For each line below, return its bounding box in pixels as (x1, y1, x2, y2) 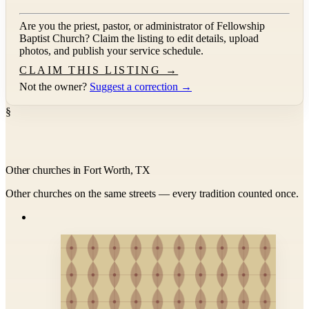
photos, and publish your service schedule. (19, 44, 203, 57)
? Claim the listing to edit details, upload (85, 32, 259, 44)
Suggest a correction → (90, 80, 192, 92)
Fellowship (217, 19, 265, 32)
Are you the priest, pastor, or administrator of (19, 19, 217, 32)
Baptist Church (19, 32, 85, 44)
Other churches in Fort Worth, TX (6, 163, 150, 176)
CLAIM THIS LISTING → (19, 63, 179, 76)
